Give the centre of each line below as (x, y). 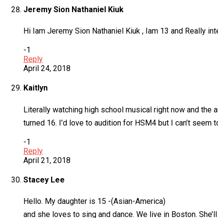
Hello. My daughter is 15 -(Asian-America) (94, 201)
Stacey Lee (44, 180)
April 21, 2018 (47, 160)
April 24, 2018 (47, 69)
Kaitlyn (36, 88)
